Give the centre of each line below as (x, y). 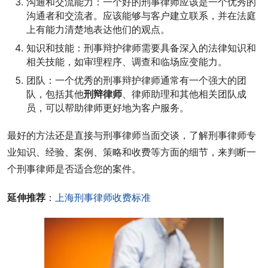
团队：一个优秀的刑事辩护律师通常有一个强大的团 (136, 80)
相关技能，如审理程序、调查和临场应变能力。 (127, 62)
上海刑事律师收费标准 (103, 197)
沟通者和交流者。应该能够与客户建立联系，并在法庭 (141, 16)
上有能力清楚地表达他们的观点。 (98, 29)
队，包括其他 (55, 94)
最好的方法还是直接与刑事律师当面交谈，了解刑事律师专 (132, 135)
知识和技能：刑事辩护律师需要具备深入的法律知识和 (141, 48)
